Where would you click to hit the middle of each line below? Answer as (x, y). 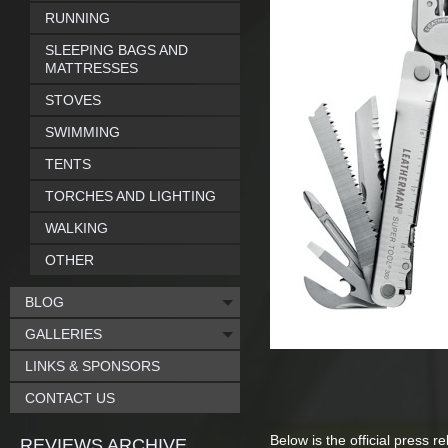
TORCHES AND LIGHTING (130, 196)
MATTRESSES (91, 68)
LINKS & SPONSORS (92, 366)
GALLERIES (63, 334)
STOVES (73, 100)
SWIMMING (82, 132)
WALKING (76, 228)
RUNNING (77, 18)
